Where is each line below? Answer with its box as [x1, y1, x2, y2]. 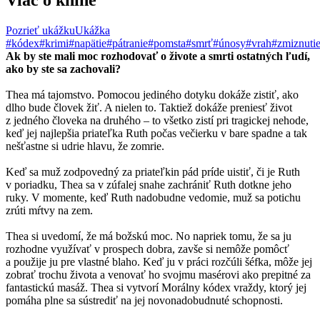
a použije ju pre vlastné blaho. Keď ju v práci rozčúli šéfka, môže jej [6, 255, 312, 268]
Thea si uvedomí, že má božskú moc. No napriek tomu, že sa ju [6, 229, 291, 242]
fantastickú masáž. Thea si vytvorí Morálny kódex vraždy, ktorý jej [6, 281, 306, 294]
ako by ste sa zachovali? [6, 62, 121, 75]
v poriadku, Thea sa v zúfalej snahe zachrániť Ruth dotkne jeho [6, 178, 291, 191]
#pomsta [148, 36, 186, 49]
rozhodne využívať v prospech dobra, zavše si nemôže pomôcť [6, 242, 289, 255]
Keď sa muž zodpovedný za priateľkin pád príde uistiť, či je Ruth [6, 165, 300, 178]
